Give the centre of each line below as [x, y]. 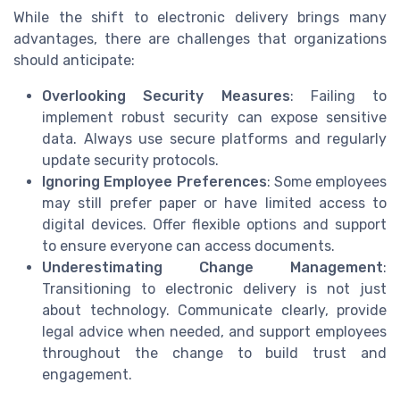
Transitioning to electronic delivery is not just [214, 289]
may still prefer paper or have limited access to [214, 204]
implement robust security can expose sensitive [214, 118]
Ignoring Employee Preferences [154, 182]
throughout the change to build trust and [214, 354]
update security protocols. [130, 161]
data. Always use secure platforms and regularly [214, 139]
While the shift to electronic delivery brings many [200, 18]
